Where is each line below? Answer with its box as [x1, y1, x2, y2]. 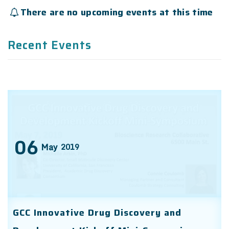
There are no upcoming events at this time [20, 5, 213, 19]
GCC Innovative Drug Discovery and [13, 205, 181, 220]
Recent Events [8, 36, 91, 54]
